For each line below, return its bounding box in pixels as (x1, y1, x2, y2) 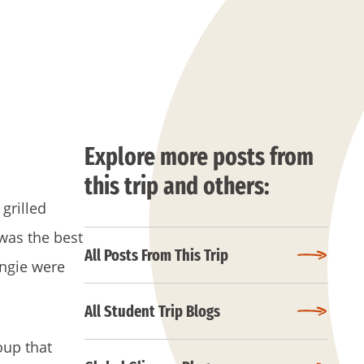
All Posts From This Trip (84, 245, 228, 265)
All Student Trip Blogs (84, 301, 220, 321)
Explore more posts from (84, 142, 314, 171)
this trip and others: (84, 171, 270, 201)
